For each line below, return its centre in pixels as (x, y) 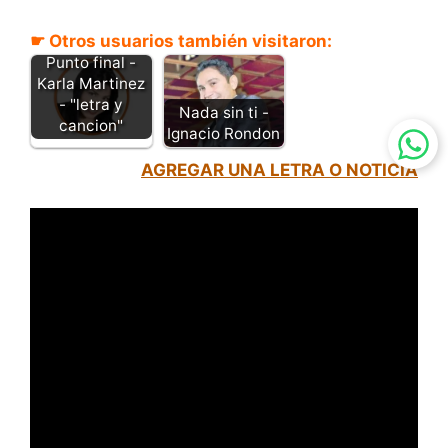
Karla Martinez (91, 83)
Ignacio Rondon (224, 133)
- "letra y (91, 104)
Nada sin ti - (223, 112)
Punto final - (91, 62)
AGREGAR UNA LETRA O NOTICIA (279, 169)
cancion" (91, 125)
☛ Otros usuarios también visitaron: (181, 40)
